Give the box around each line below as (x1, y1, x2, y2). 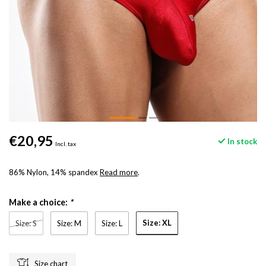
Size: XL (142, 218, 172, 227)
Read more (100, 167, 138, 177)
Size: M (57, 218, 81, 228)
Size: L (102, 218, 122, 228)
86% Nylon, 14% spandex (9, 167, 100, 177)
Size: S (15, 218, 37, 228)
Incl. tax (55, 140, 76, 147)
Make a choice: (9, 197, 69, 207)
